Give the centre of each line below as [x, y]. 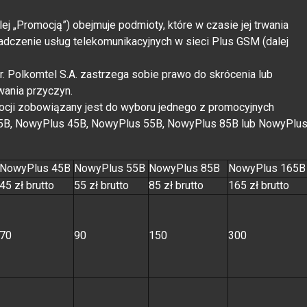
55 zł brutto [101, 185]
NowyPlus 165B [267, 168]
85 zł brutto [176, 185]
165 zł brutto [259, 185]
